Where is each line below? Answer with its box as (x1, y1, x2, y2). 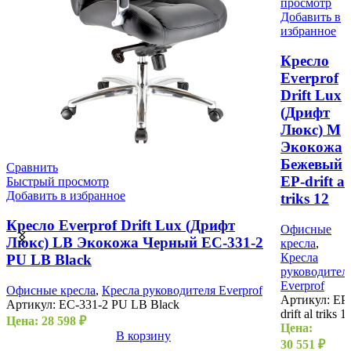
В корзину (116, 328, 171, 342)
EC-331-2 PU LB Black (59, 297, 179, 311)
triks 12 (280, 190, 329, 208)
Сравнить (6, 160, 58, 174)
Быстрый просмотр (6, 174, 109, 188)
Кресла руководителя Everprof (102, 283, 262, 297)
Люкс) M (280, 121, 341, 139)
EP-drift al (280, 173, 349, 190)
